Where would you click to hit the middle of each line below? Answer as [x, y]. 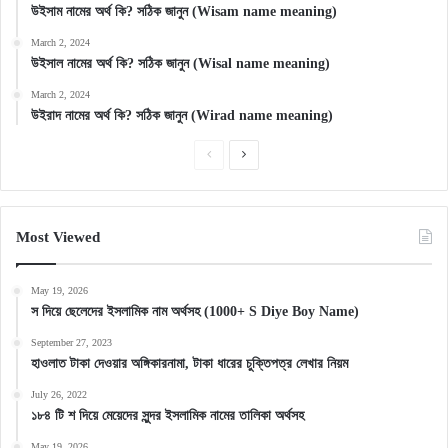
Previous [231, 154]
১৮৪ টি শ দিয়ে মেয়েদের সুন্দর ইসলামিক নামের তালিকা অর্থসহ [167, 416]
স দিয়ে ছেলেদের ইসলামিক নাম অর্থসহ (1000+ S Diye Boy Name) [195, 312]
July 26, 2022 [59, 395]
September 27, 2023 [71, 343]
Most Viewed [58, 237]
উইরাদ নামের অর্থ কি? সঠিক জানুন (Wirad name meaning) [182, 116]
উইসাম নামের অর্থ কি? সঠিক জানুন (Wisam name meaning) [184, 12]
